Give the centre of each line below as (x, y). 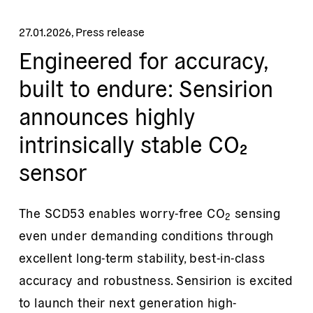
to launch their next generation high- (128, 303)
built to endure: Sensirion (146, 88)
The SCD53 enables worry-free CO (122, 213)
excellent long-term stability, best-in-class (142, 258)
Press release (110, 32)
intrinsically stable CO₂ (133, 144)
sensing (255, 213)
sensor (52, 172)
